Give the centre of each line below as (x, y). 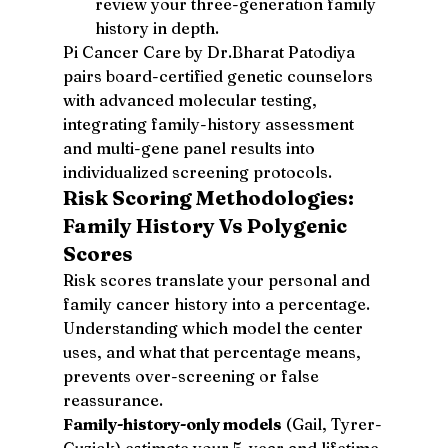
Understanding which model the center (214, 327)
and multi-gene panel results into (190, 147)
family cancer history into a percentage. (218, 303)
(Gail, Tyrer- (331, 423)
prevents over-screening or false (192, 375)
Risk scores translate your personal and (218, 279)
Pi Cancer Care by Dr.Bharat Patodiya (210, 51)
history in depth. (156, 27)
